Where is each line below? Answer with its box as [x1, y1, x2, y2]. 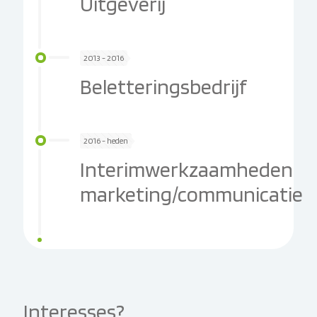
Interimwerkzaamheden [80, 156, 293, 182]
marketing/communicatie [80, 181, 303, 207]
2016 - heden [83, 135, 128, 146]
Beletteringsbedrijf [80, 74, 247, 99]
